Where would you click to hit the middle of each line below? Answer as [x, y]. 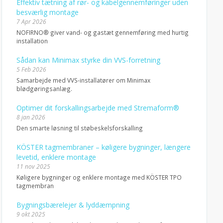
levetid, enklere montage [56, 157]
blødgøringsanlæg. [44, 89]
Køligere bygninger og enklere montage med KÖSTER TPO [99, 177]
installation [32, 41]
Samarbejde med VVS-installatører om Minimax [83, 80]
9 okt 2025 [31, 214]
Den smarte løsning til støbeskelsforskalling [79, 128]
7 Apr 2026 [31, 22]
